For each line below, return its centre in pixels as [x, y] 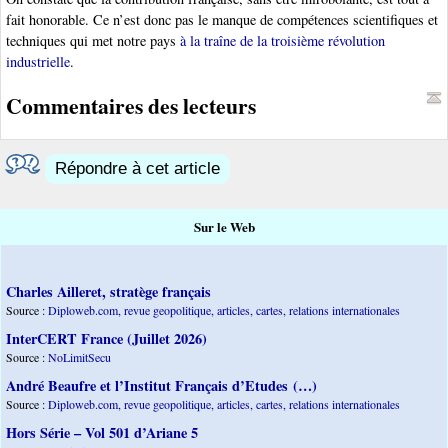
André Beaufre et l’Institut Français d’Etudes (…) [161, 386]
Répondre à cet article [137, 169]
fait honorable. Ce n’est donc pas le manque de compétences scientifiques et [222, 20]
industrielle [38, 62]
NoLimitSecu [79, 357]
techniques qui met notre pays [93, 41]
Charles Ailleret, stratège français [108, 292]
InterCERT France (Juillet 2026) [106, 339]
